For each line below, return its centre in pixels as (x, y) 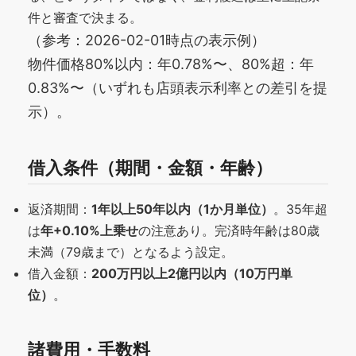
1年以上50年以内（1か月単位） (182, 209)
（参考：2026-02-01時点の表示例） (147, 40)
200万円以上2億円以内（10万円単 (192, 273)
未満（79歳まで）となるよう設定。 (131, 252)
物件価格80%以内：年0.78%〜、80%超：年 (171, 64)
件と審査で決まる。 (85, 17)
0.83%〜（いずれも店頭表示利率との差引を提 (178, 87)
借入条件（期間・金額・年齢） (150, 167)
